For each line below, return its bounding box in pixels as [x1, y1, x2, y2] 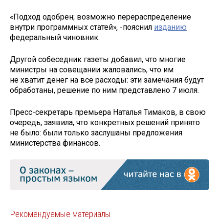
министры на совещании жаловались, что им [10, 65, 174, 74]
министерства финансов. [10, 138, 102, 148]
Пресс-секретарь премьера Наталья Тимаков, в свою [10, 107, 206, 117]
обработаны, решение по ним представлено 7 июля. [10, 85, 201, 95]
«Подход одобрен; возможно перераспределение [10, 12, 191, 22]
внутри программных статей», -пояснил [10, 22, 154, 32]
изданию [154, 22, 187, 32]
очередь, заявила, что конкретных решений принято [10, 117, 200, 127]
